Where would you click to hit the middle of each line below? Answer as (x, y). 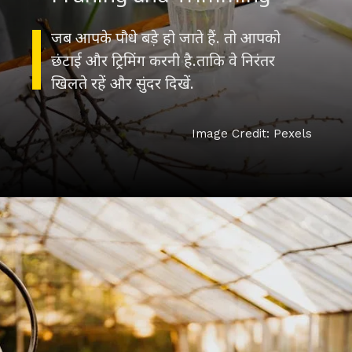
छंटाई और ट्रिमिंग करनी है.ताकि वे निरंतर (163, 60)
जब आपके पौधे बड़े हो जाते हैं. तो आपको (166, 37)
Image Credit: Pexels (251, 133)
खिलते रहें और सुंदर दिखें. (123, 82)
